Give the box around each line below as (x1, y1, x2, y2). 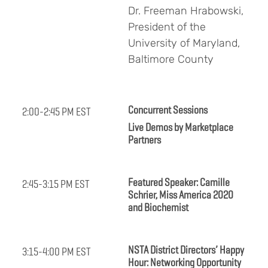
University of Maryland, (128, 36, 240, 50)
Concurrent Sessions (128, 103, 208, 117)
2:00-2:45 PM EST (22, 105, 91, 119)
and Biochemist (128, 200, 188, 215)
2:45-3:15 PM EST (22, 177, 90, 191)
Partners (128, 133, 161, 147)
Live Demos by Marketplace (128, 120, 233, 135)
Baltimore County (128, 53, 214, 66)
